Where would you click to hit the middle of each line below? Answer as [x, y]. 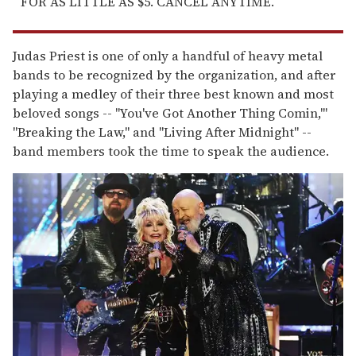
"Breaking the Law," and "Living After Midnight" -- [162, 132]
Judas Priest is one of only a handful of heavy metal [168, 56]
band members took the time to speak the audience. [171, 151]
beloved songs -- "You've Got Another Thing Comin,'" [170, 113]
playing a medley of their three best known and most [173, 94]
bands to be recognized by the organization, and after [174, 75]
